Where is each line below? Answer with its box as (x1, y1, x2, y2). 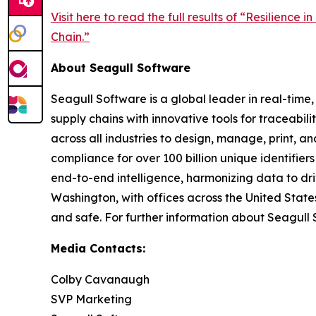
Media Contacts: (51, 241, 145, 255)
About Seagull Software (51, 61, 190, 75)
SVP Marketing (51, 292, 132, 306)
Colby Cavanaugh (51, 272, 150, 286)
